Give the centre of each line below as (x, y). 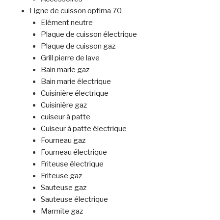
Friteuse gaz (61, 176)
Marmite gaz (62, 211)
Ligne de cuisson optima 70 (76, 11)
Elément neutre (67, 23)
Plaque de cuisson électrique (89, 35)
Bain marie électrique (76, 82)
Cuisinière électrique (74, 94)
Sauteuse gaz (63, 188)
